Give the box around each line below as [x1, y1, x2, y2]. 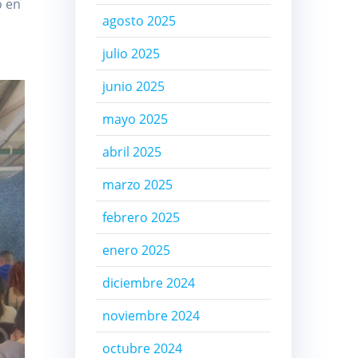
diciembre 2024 [101, 274, 195, 292]
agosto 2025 [101, 12, 176, 30]
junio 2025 [101, 78, 165, 96]
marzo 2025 [101, 176, 173, 194]
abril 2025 [101, 143, 161, 161]
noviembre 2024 [101, 307, 200, 325]
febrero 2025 [101, 209, 180, 227]
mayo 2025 [101, 110, 168, 129]
